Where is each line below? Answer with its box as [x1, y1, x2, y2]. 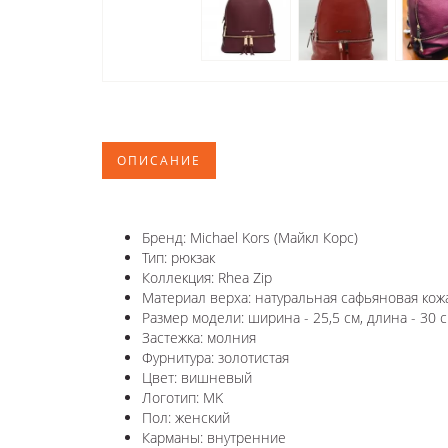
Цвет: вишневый [142, 367, 252, 387]
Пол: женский [142, 407, 230, 427]
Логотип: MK [142, 387, 223, 407]
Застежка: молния [142, 327, 256, 347]
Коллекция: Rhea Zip [142, 267, 272, 287]
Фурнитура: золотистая [142, 347, 289, 367]
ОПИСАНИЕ [117, 151, 201, 169]
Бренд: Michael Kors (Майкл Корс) [142, 227, 358, 247]
